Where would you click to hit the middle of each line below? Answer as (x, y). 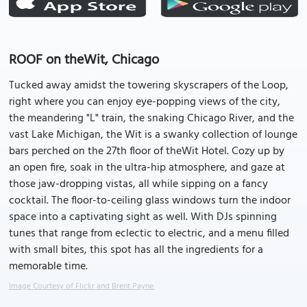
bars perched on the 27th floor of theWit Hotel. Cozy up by (147, 151)
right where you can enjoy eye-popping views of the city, (145, 102)
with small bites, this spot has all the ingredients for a (136, 250)
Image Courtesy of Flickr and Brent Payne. (82, 286)
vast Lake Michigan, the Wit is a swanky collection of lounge (153, 135)
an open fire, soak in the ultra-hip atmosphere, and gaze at (147, 168)
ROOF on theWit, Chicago (84, 60)
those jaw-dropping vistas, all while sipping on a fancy (138, 184)
